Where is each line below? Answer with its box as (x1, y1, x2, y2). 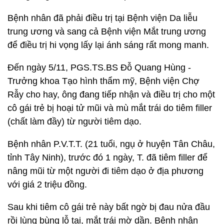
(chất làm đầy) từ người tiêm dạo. (7, 116, 141, 126)
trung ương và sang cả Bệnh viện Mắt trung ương (7, 26, 206, 36)
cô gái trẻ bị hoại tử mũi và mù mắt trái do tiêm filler (7, 103, 212, 113)
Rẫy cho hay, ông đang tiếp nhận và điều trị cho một (7, 89, 215, 99)
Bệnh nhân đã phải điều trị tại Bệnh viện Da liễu (7, 13, 197, 23)
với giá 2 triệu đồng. (7, 179, 87, 189)
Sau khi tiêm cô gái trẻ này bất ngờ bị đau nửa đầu (7, 202, 210, 212)
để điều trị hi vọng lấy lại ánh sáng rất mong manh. (7, 40, 209, 50)
